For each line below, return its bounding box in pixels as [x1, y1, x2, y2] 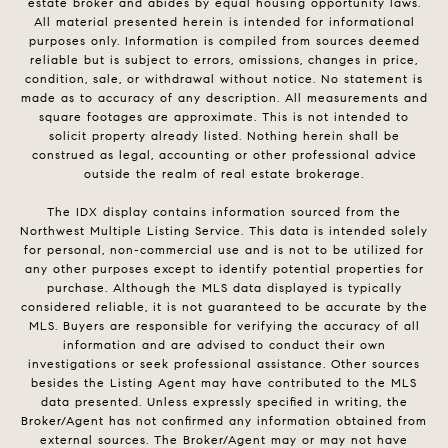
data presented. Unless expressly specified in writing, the [40, 393, 408, 409]
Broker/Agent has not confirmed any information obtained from [21, 412, 427, 428]
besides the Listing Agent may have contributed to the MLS [31, 374, 417, 390]
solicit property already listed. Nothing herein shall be [48, 127, 400, 143]
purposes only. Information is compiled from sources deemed [28, 32, 420, 48]
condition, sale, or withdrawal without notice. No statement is [25, 70, 423, 86]
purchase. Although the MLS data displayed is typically [46, 279, 402, 295]
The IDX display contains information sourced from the [47, 203, 401, 219]
